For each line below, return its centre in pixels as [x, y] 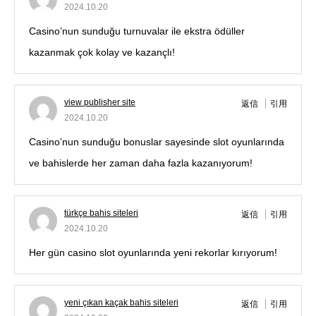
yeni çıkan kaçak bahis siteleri [121, 303]
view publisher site [100, 103]
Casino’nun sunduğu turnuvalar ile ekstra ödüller [137, 31]
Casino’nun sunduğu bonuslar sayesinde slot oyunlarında [157, 142]
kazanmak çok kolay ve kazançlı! [102, 53]
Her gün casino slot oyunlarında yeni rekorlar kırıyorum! [153, 253]
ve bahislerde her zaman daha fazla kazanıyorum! [141, 163]
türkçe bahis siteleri [101, 213]
